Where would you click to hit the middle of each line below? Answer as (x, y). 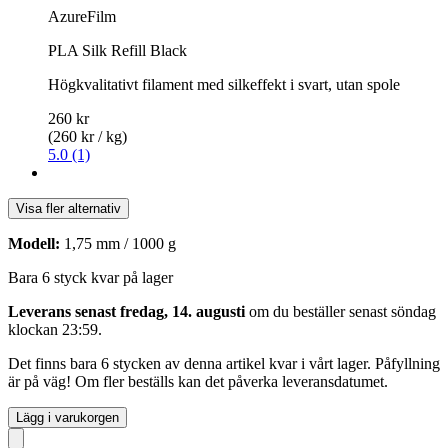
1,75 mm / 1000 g (118, 243)
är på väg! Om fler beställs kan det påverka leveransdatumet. (198, 381)
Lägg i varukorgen (67, 417)
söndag (413, 311)
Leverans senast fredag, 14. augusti (126, 311)
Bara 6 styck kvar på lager (90, 277)
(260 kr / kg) (87, 136)
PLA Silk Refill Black (117, 50)
